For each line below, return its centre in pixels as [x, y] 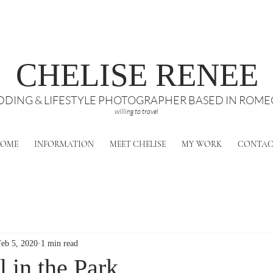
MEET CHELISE [138, 144]
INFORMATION [64, 144]
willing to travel [137, 111]
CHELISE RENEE [137, 75]
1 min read [59, 243]
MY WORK [202, 144]
